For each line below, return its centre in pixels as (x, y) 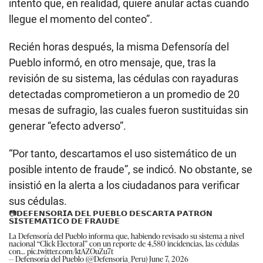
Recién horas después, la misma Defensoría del (119, 46)
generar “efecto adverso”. (68, 126)
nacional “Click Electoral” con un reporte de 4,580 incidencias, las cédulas (124, 243)
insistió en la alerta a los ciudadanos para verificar (124, 185)
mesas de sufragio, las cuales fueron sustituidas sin (129, 110)
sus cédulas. (38, 201)
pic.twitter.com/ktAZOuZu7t (70, 251)
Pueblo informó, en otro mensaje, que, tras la (112, 62)
